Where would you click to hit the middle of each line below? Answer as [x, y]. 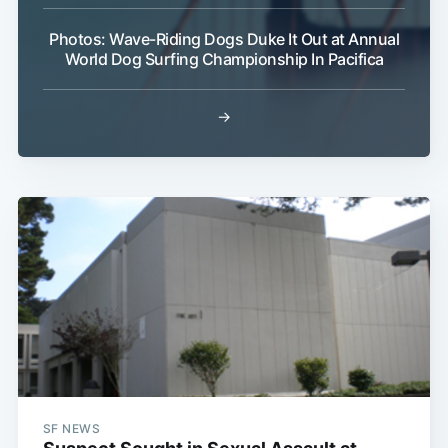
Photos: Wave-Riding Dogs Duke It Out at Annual [224, 39]
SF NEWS [71, 429]
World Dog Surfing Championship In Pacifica [224, 59]
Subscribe [367, 281]
